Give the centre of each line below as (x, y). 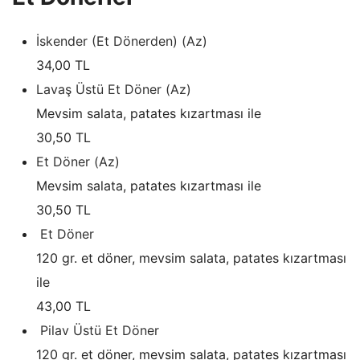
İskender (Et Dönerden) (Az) (122, 41)
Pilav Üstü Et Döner (100, 330)
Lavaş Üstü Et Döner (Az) (114, 89)
